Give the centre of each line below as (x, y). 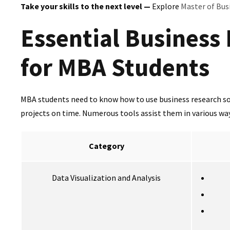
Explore (166, 6)
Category (106, 146)
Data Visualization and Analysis (106, 178)
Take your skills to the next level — (85, 6)
